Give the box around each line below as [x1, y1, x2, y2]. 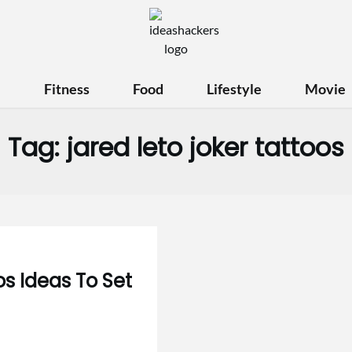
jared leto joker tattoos [67, 130, 344, 165]
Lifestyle [206, 80, 262, 97]
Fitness [43, 80, 90, 97]
